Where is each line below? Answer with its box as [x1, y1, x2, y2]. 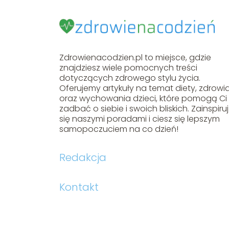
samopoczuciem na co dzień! [59, 123, 179, 135]
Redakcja [59, 150, 107, 165]
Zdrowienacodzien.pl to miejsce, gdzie [59, 51, 212, 63]
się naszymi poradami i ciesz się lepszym [59, 112, 220, 125]
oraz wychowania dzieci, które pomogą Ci [59, 92, 227, 104]
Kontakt [59, 179, 99, 194]
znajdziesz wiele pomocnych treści [59, 61, 198, 74]
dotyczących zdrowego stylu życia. [59, 72, 201, 84]
